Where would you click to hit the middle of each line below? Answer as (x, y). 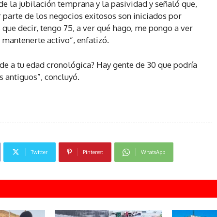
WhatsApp (153, 152)
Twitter (39, 152)
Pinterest (93, 152)
